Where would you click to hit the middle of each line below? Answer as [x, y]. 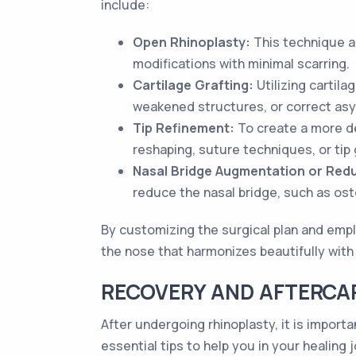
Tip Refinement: [184, 128]
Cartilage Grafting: [193, 85]
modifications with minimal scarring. [241, 64]
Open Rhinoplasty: [192, 42]
